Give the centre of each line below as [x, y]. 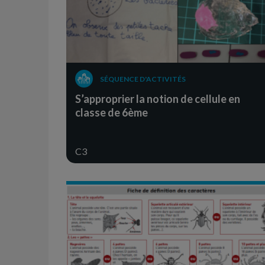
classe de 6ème [112, 113]
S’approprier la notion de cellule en [158, 99]
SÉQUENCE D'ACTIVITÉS [142, 79]
